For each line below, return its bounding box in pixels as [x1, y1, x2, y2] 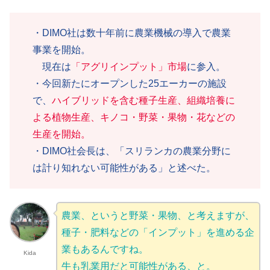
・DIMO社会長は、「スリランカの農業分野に [33, 145, 231, 156]
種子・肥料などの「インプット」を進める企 [61, 227, 254, 238]
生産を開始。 [33, 128, 90, 139]
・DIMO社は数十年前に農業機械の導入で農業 [33, 27, 231, 38]
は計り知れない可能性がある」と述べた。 [33, 162, 216, 173]
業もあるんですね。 [61, 244, 148, 255]
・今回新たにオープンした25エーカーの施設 [33, 78, 227, 89]
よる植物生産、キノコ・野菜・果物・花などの [33, 111, 235, 122]
